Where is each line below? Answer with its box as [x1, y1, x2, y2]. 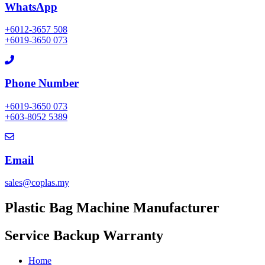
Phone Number [5, 77, 79, 90]
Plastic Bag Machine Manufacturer [5, 200, 219, 216]
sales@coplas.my [5, 177, 69, 188]
